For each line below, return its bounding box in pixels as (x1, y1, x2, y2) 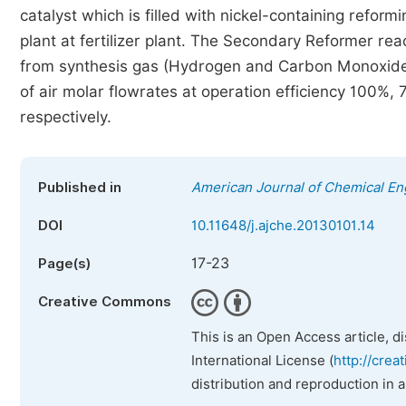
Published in (38, 179, 121, 196)
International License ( (191, 353, 333, 369)
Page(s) (38, 256, 91, 272)
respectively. (20, 108, 111, 126)
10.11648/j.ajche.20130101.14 (191, 217, 375, 234)
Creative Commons (38, 294, 171, 310)
